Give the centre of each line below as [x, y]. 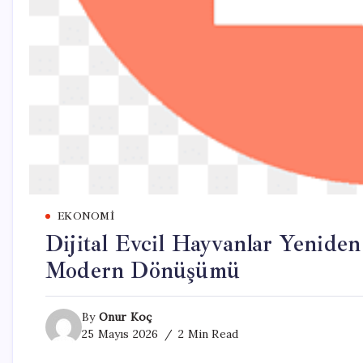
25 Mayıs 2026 [120, 334]
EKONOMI [86, 216]
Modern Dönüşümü [143, 270]
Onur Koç [125, 317]
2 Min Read [207, 334]
